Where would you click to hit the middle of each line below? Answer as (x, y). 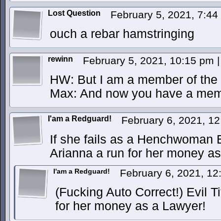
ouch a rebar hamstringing (122, 34)
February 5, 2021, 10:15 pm (150, 60)
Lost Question (74, 13)
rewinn (60, 59)
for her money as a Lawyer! (130, 206)
